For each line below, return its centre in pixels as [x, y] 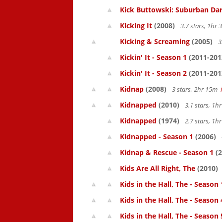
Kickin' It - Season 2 [153, 73]
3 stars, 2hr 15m [195, 89]
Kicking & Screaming [155, 41]
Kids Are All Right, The [158, 168]
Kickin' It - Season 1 [153, 57]
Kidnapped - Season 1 [157, 137]
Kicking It [136, 26]
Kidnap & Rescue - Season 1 [167, 152]
